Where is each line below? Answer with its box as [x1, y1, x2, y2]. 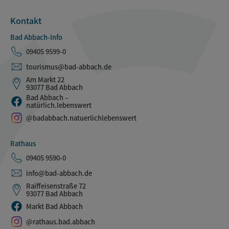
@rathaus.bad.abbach [26, 217, 95, 227]
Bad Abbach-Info [10, 32, 62, 42]
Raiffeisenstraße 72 [26, 181, 86, 191]
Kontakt [10, 14, 41, 27]
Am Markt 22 [26, 75, 64, 84]
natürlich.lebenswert [26, 100, 91, 110]
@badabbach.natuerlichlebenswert [26, 113, 136, 123]
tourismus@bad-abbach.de [26, 61, 111, 72]
